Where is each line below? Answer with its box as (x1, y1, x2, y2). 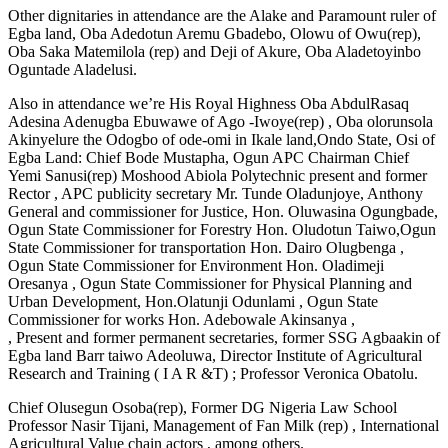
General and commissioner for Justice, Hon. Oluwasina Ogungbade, (8, 202, 438, 220)
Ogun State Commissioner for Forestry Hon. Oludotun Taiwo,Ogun (8, 220, 436, 238)
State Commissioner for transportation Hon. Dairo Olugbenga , (8, 238, 404, 256)
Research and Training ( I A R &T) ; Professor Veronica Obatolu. (8, 364, 418, 382)
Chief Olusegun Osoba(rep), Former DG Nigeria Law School (8, 398, 397, 416)
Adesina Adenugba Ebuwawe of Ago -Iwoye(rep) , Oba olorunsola (8, 112, 433, 130)
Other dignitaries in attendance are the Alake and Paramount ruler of (8, 6, 436, 24)
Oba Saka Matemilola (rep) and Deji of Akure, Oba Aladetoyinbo (8, 42, 421, 60)
